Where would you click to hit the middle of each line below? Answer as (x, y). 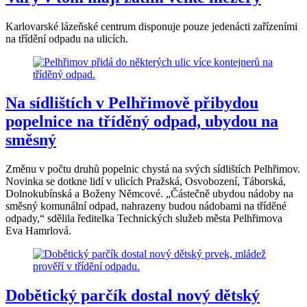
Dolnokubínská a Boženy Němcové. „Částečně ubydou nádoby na (149, 194)
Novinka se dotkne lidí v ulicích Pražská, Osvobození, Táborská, (146, 182)
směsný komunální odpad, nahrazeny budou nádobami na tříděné (146, 206)
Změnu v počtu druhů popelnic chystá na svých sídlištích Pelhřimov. (153, 169)
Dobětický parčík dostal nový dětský (133, 296)
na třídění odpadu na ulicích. (67, 38)
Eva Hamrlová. (38, 231)
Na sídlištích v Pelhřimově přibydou (132, 103)
